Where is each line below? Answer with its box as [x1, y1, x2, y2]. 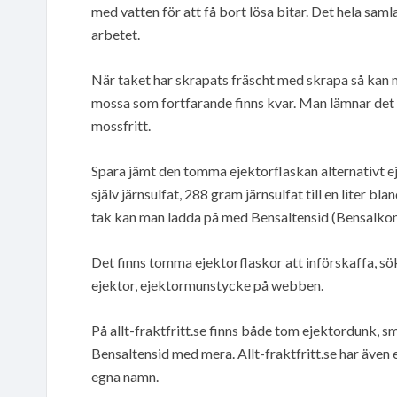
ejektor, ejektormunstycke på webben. [91, 276, 323, 293]
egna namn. [91, 367, 159, 385]
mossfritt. [91, 116, 151, 134]
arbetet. [91, 25, 140, 43]
